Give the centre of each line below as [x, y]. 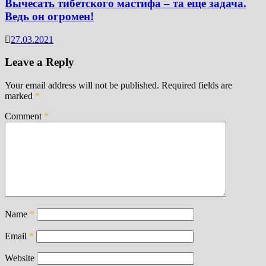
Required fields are [197, 85]
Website [20, 258]
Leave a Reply [39, 62]
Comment [24, 116]
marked [20, 96]
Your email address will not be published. [82, 85]
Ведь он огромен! [49, 16]
